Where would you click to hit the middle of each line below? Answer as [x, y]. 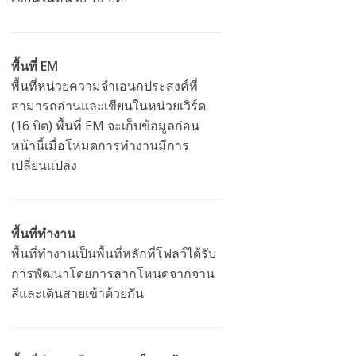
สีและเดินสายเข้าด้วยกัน [78, 294]
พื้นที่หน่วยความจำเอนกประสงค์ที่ [105, 86]
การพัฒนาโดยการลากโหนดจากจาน [113, 274]
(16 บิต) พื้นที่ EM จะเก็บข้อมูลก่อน [106, 126]
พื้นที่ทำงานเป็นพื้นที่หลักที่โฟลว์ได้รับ [114, 254]
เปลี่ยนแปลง [44, 166]
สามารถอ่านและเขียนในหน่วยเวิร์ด [109, 106]
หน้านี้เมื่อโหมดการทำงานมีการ [101, 146]
